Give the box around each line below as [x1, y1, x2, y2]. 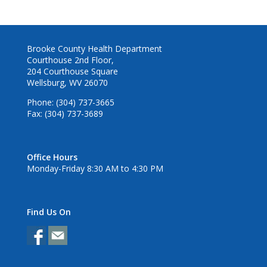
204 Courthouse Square [26, 66, 118, 77]
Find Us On [26, 206, 71, 218]
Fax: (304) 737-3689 [26, 108, 103, 120]
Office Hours [26, 151, 77, 163]
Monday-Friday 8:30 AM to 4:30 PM [26, 163, 163, 175]
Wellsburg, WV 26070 [26, 77, 108, 89]
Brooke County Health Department [26, 43, 162, 55]
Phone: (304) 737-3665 [26, 97, 114, 108]
